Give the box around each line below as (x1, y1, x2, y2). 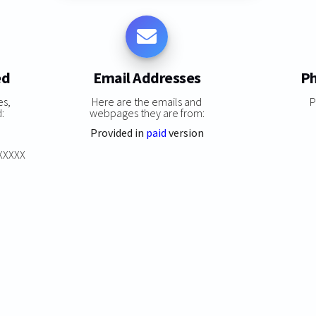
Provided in (90, 125, 146, 140)
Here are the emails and (92, 94, 202, 109)
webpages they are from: (89, 105, 205, 120)
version (166, 125, 204, 140)
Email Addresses (93, 68, 201, 88)
